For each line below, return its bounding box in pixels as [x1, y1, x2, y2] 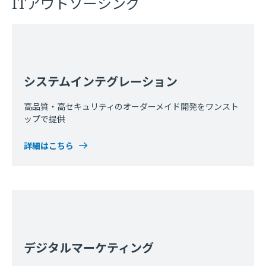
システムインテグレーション [24, 74, 178, 90]
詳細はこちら [24, 140, 74, 151]
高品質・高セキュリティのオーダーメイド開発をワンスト [24, 101, 239, 112]
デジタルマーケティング [24, 240, 154, 256]
